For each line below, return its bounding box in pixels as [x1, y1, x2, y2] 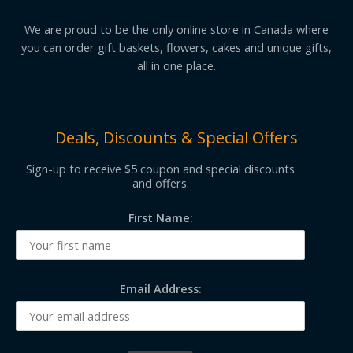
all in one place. [137, 57, 216, 73]
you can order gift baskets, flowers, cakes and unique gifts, [21, 39, 332, 55]
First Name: [128, 210, 193, 226]
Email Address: [119, 280, 202, 296]
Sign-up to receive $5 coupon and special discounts [26, 160, 295, 176]
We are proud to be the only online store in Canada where [24, 20, 329, 37]
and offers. [132, 174, 189, 191]
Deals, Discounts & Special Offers [55, 127, 298, 149]
